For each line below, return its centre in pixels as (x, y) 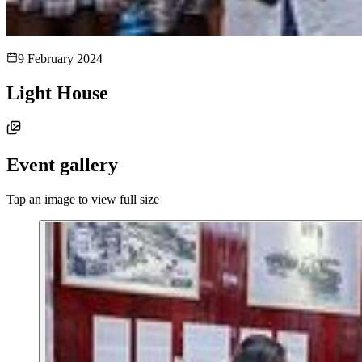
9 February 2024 (60, 59)
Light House (57, 93)
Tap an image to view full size (83, 199)
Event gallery (62, 164)
